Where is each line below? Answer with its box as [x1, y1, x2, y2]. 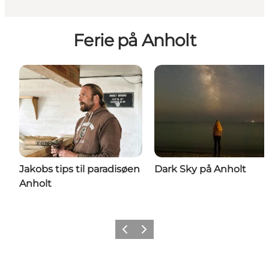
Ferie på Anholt [73, 30, 196, 51]
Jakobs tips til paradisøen [19, 163, 140, 175]
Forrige [117, 228, 144, 238]
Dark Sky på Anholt [154, 163, 246, 175]
